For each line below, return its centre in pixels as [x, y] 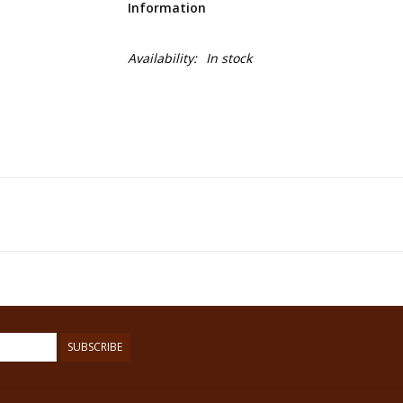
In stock [228, 58]
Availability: [162, 58]
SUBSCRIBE [95, 347]
